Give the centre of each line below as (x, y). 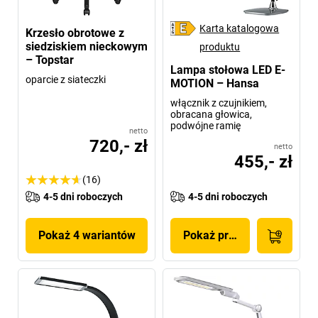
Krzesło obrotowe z (75, 33)
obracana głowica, (211, 114)
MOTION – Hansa (215, 83)
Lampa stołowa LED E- (228, 70)
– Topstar (50, 60)
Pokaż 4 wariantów (87, 235)
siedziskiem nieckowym (87, 46)
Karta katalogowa (240, 28)
